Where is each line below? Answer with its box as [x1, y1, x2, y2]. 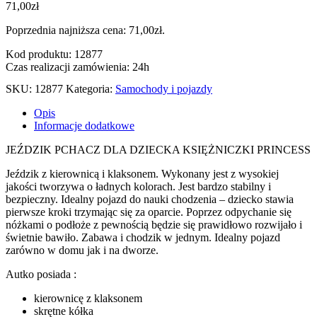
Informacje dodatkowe [34, 119, 134, 132]
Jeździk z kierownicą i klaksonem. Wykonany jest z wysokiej [6, 167, 279, 180]
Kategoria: [66, 82, 115, 95]
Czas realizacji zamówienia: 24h [6, 60, 149, 73]
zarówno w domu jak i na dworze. [6, 243, 158, 256]
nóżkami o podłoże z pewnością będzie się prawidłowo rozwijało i [6, 218, 302, 231]
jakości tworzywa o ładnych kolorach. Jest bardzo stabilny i [6, 180, 271, 192]
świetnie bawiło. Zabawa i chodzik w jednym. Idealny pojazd [6, 231, 280, 243]
